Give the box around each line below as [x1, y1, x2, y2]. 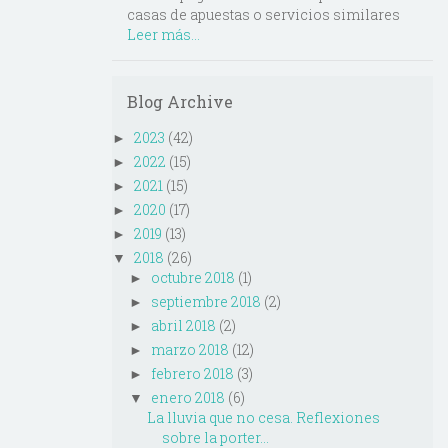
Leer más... [127, 25, 200, 45]
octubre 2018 [150, 268, 235, 288]
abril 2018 [150, 316, 216, 336]
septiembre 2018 [150, 292, 261, 312]
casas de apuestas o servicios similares [127, 5, 400, 25]
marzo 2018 [150, 340, 229, 360]
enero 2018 [150, 388, 225, 408]
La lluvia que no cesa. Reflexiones [146, 408, 380, 428]
